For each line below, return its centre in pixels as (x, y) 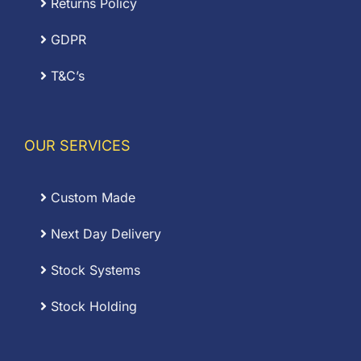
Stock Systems (93, 270)
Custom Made (91, 197)
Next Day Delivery (104, 234)
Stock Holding (92, 306)
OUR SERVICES (77, 145)
